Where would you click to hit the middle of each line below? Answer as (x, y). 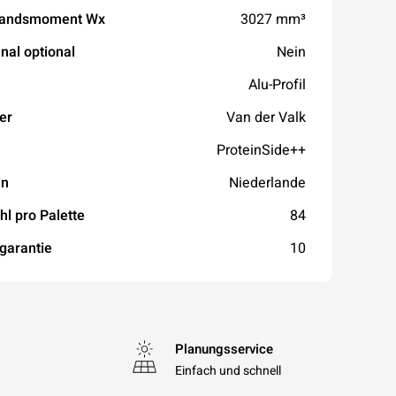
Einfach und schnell (228, 371)
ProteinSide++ (261, 150)
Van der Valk (266, 117)
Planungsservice (225, 349)
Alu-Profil (277, 84)
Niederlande (267, 183)
